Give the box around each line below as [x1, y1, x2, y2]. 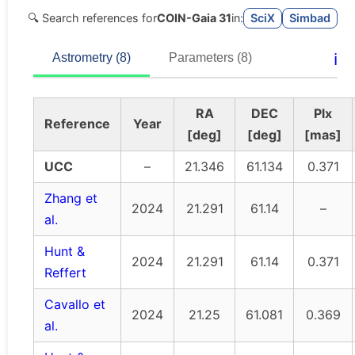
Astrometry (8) [52, 51, 131, 65]
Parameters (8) [169, 51, 252, 65]
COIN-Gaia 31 [157, 10, 231, 25]
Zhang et [44, 190, 97, 207]
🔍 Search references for [28, 10, 157, 25]
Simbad [289, 10, 330, 25]
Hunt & [44, 243, 85, 260]
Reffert [44, 265, 86, 281]
